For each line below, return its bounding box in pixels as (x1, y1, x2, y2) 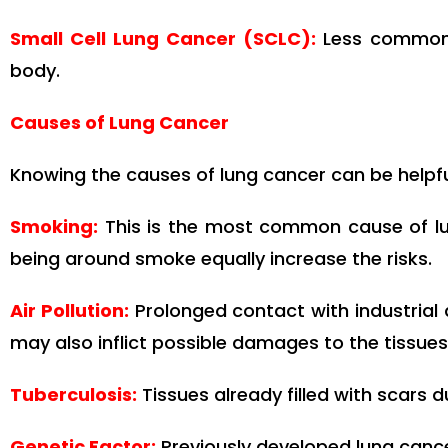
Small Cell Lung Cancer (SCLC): (10, 26, 316, 52)
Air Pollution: (10, 298, 129, 324)
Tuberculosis (10, 382, 132, 408)
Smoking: (10, 214, 98, 240)
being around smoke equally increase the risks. (10, 246, 432, 272)
